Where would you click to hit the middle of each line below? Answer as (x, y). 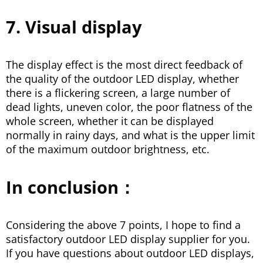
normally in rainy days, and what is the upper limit (130, 135)
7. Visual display (74, 27)
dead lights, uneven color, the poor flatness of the (129, 107)
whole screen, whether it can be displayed (110, 121)
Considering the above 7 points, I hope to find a (123, 225)
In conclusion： (71, 187)
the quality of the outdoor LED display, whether (122, 79)
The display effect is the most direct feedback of (124, 65)
